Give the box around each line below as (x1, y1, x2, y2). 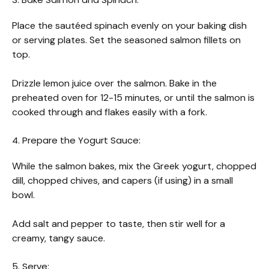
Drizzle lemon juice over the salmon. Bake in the (12, 76, 217, 89)
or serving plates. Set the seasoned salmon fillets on (12, 33, 241, 46)
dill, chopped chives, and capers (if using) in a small (12, 174, 233, 187)
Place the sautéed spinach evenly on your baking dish (12, 19, 247, 32)
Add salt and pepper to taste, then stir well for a (12, 217, 225, 230)
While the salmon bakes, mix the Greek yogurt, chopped (12, 159, 256, 172)
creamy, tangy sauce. (12, 231, 105, 244)
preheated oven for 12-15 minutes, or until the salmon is (12, 91, 255, 104)
